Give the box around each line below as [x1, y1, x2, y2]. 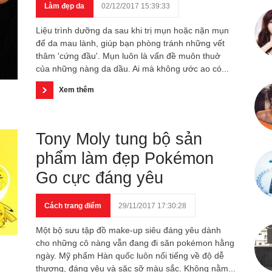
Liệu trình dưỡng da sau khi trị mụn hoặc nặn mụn [36, 25, 229, 35]
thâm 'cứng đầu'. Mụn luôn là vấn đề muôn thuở [36, 51, 220, 61]
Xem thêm [59, 86, 94, 94]
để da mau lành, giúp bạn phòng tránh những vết [36, 38, 225, 48]
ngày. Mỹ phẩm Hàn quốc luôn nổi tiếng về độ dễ [36, 251, 224, 260]
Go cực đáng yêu [36, 169, 163, 187]
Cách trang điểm [44, 202, 101, 210]
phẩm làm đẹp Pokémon [36, 149, 214, 168]
